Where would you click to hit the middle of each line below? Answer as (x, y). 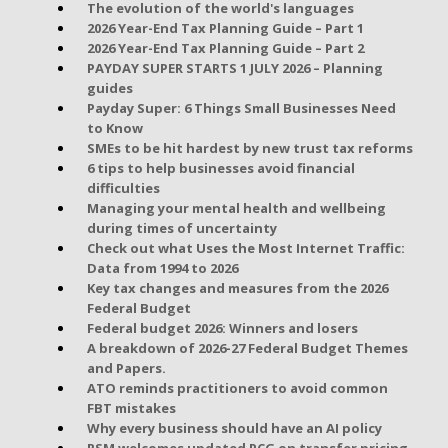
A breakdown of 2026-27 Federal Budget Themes (247, 347)
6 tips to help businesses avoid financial (220, 167)
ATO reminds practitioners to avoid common (237, 387)
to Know (114, 127)
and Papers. (126, 367)
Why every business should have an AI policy (234, 427)
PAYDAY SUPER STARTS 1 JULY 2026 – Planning (234, 67)
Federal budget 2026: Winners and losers (222, 327)
